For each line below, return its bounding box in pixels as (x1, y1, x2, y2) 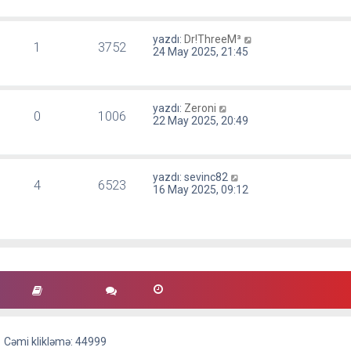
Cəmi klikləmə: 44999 (4, 335, 107, 348)
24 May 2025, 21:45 (153, 45, 249, 58)
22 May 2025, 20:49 (153, 114, 249, 127)
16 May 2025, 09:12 (153, 183, 249, 196)
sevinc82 (184, 171, 229, 183)
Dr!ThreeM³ (184, 33, 242, 45)
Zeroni (184, 102, 217, 114)
